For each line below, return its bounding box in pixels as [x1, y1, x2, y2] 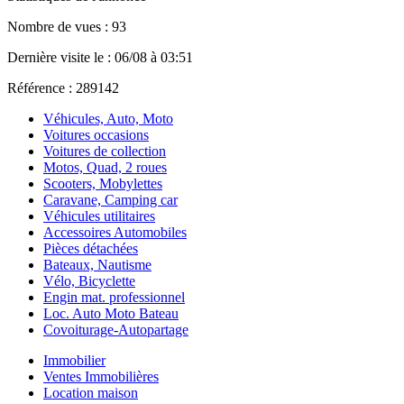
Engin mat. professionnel [43, 289, 185, 305]
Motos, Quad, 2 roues [43, 159, 167, 175]
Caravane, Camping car [43, 191, 178, 207]
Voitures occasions [43, 126, 149, 142]
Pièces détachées [43, 240, 138, 256]
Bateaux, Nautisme [43, 256, 151, 272]
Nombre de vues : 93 [7, 18, 126, 34]
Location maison [43, 384, 138, 400]
